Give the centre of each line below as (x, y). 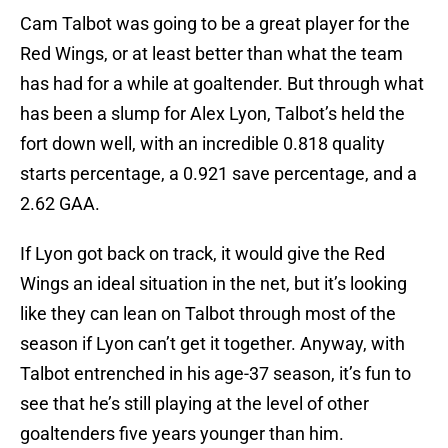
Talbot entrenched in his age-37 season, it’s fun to (215, 374)
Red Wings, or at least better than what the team (211, 54)
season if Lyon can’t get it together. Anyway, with (212, 344)
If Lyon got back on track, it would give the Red (202, 254)
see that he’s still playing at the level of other (194, 404)
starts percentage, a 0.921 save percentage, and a (218, 174)
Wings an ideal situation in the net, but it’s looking (213, 284)
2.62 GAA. (62, 204)
